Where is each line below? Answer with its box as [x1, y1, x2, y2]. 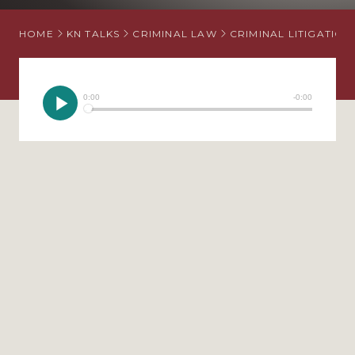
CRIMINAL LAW [132, 27, 217, 40]
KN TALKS [66, 27, 120, 40]
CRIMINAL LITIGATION [229, 27, 353, 40]
